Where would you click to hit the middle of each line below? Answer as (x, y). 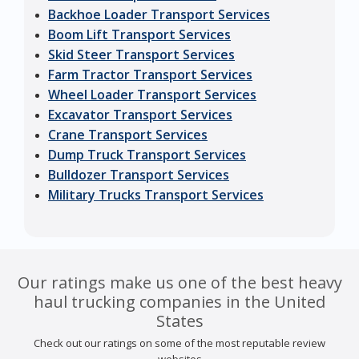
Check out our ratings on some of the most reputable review (179, 343)
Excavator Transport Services (140, 115)
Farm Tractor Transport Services (150, 75)
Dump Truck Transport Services (147, 155)
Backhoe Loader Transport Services (159, 15)
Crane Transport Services (128, 135)
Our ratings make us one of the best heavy (179, 283)
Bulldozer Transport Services (139, 175)
